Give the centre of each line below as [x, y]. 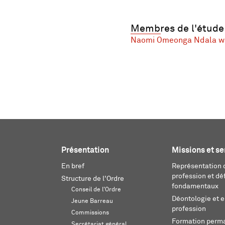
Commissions [90, 213]
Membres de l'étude [177, 29]
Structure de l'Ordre [93, 179]
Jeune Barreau [92, 201]
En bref [73, 166]
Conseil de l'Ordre [96, 190]
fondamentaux [195, 186]
